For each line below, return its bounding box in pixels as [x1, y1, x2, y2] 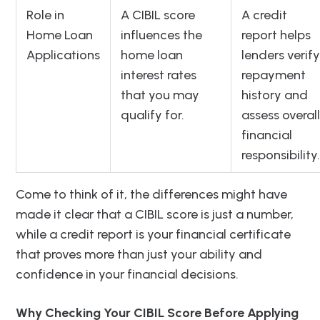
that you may [121, 87, 199, 104]
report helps [241, 27, 311, 44]
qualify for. [121, 107, 184, 124]
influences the [121, 27, 202, 44]
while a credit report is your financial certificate [16, 226, 291, 243]
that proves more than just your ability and [16, 246, 262, 263]
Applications [26, 47, 100, 64]
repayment [241, 67, 306, 84]
